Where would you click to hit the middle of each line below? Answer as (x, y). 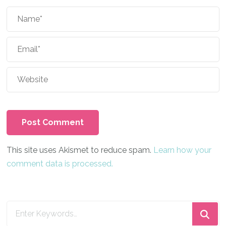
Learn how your (183, 150)
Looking (22, 207)
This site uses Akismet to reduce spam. (80, 150)
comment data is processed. (60, 163)
